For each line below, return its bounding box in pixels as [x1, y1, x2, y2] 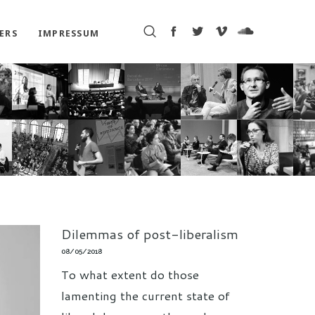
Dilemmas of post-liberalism [61, 224, 238, 243]
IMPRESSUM [37, 27, 99, 39]
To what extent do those [61, 266, 199, 283]
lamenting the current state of [61, 287, 230, 304]
